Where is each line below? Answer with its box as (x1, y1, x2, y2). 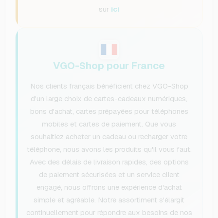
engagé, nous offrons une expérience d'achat (36, 182, 182, 192)
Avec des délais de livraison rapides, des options (29, 157, 189, 167)
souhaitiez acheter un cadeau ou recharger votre (31, 132, 187, 142)
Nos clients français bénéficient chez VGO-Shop (30, 81, 188, 91)
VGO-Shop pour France (53, 59, 165, 73)
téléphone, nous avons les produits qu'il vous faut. (26, 145, 192, 154)
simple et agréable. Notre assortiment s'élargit (34, 195, 184, 205)
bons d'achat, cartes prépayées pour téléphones (30, 107, 188, 116)
